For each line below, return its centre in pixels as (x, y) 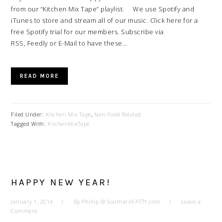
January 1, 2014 (32, 201)
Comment (24, 211)
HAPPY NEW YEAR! (61, 182)
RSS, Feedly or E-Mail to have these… (69, 43)
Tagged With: (29, 124)
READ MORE (40, 76)
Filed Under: (28, 114)
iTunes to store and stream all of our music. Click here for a (105, 20)
